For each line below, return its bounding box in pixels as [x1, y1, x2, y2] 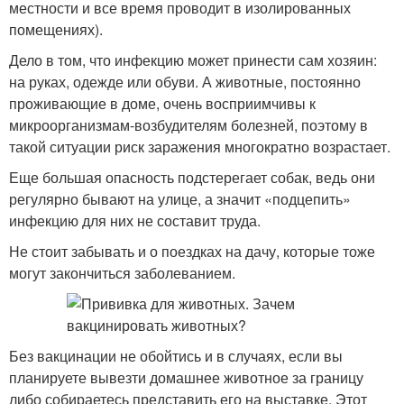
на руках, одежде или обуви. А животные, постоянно [9, 71, 361, 92]
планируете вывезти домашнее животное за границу [9, 367, 363, 388]
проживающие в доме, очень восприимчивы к [9, 93, 316, 114]
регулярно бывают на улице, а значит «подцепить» [9, 188, 351, 209]
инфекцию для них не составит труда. [9, 210, 261, 231]
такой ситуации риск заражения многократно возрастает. [9, 136, 390, 157]
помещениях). [9, 19, 103, 40]
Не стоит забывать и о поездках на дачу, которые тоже [9, 241, 375, 262]
